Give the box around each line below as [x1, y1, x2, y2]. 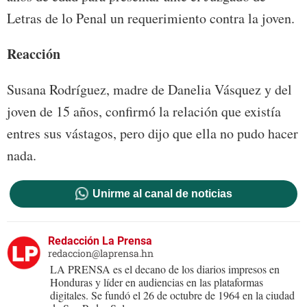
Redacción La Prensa [48, 234, 152, 247]
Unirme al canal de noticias [92, 187, 232, 199]
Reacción [7, 43, 60, 64]
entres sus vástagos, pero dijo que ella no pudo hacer [7, 123, 298, 143]
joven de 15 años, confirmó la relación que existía [7, 101, 281, 121]
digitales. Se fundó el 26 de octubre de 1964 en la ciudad [50, 287, 295, 302]
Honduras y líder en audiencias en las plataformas [50, 274, 263, 289]
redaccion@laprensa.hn [48, 246, 153, 260]
